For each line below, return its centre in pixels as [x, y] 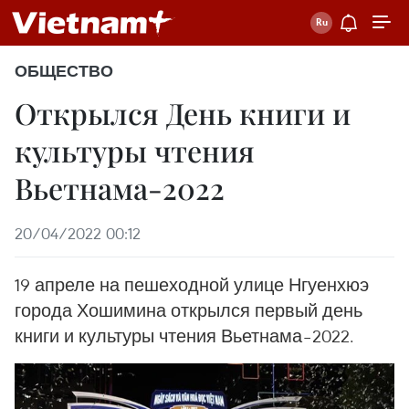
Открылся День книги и [183, 113]
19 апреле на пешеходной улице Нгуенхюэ [192, 284]
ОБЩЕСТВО [64, 71]
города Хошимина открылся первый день [189, 310]
